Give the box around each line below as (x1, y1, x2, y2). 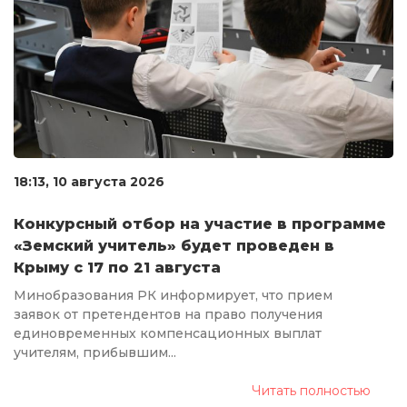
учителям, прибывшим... (14, 344, 176, 362)
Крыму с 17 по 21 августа (14, 259, 221, 277)
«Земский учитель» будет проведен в (14, 237, 334, 255)
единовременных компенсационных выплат (14, 325, 322, 342)
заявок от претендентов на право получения (14, 306, 323, 323)
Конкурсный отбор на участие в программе (14, 215, 386, 233)
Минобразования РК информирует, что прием (14, 287, 333, 304)
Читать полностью (252, 382, 371, 400)
